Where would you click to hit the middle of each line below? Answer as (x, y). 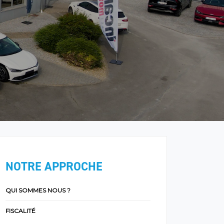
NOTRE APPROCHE (54, 166)
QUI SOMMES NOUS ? (38, 190)
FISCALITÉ (20, 211)
